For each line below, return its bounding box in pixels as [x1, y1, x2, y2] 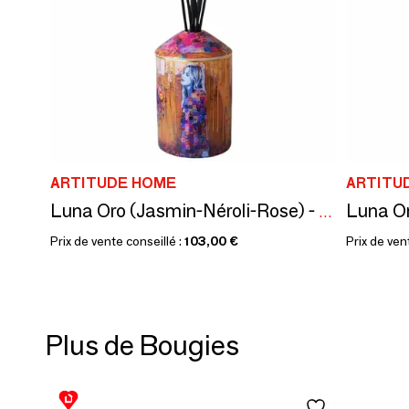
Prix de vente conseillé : [50, 232, 184, 249]
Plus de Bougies [46, 328, 239, 362]
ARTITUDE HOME [50, 173, 176, 192]
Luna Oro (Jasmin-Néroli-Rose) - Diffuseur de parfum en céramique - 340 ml [319, 203, 332, 221]
